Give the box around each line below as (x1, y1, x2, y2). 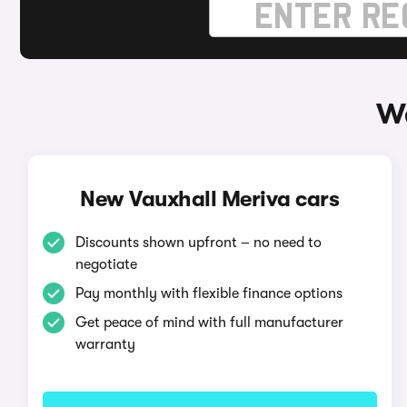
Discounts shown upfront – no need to (74, 234, 322, 251)
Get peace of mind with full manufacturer (74, 314, 343, 331)
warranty (74, 336, 135, 352)
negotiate (74, 256, 137, 273)
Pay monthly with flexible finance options (74, 285, 342, 302)
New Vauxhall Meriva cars (80, 186, 340, 212)
